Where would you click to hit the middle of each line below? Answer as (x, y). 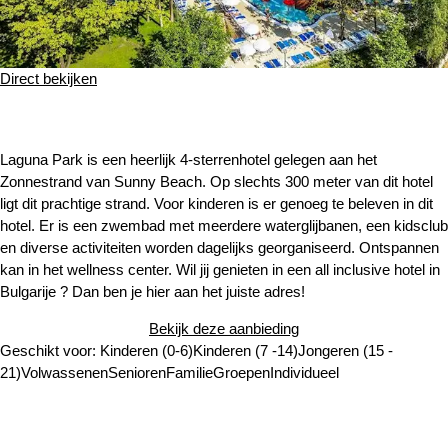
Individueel (304, 372)
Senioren (137, 372)
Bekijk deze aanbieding (224, 328)
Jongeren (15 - (345, 350)
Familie (189, 372)
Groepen (241, 372)
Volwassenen (64, 372)
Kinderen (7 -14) (245, 350)
